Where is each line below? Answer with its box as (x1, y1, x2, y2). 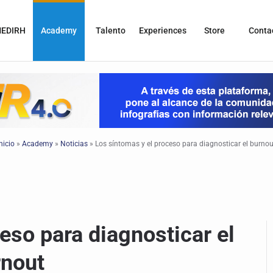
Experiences (138, 25, 186, 35)
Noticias (60, 140, 88, 148)
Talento (96, 25, 126, 35)
